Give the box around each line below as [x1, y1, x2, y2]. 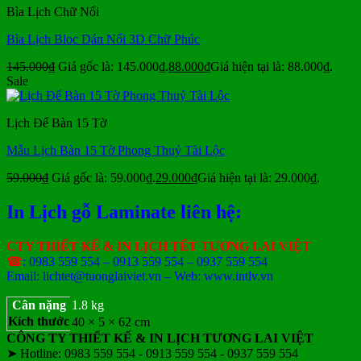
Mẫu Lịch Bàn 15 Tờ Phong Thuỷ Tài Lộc [6, 143, 225, 158]
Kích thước [8, 313, 69, 328]
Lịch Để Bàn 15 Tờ [6, 116, 106, 131]
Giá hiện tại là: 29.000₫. [197, 171, 320, 185]
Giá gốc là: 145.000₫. [58, 60, 168, 74]
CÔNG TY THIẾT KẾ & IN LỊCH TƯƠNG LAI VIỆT [6, 330, 313, 345]
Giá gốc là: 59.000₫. [52, 171, 156, 185]
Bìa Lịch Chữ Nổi [6, 5, 99, 19]
